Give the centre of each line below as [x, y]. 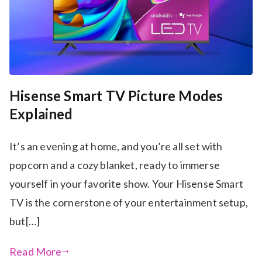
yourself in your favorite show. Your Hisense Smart [126, 184]
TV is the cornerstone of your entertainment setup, [129, 203]
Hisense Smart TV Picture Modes [116, 96]
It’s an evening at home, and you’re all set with [116, 146]
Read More [36, 252]
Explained [41, 114]
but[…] [25, 221]
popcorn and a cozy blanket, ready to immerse [115, 165]
